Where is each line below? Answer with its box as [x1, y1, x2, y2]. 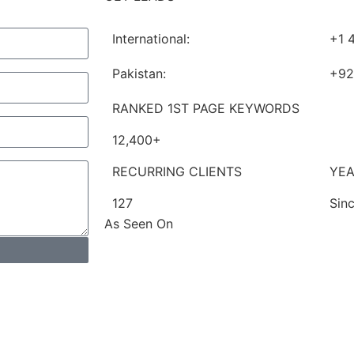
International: [112, 30, 190, 47]
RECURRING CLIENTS [112, 163, 242, 179]
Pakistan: [112, 65, 166, 81]
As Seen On [104, 215, 173, 232]
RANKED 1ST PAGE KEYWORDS [112, 100, 299, 116]
